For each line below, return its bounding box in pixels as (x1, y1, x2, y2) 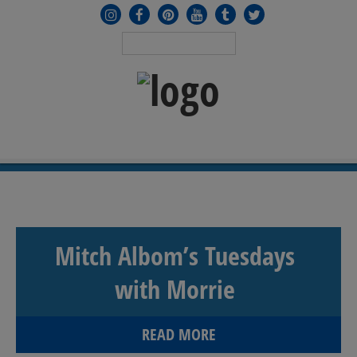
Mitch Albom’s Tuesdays (54, 238, 295, 273)
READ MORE (141, 324, 216, 345)
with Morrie (114, 272, 235, 306)
